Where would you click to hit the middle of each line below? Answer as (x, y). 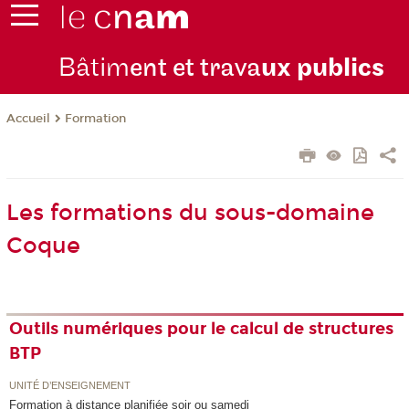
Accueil (28, 119)
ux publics (322, 68)
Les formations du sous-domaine (190, 213)
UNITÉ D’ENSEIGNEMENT (70, 385)
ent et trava (195, 68)
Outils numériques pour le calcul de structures (202, 329)
